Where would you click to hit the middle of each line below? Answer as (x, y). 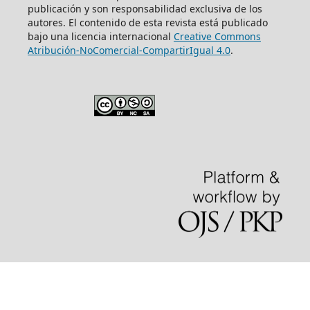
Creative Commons (217, 36)
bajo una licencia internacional (100, 36)
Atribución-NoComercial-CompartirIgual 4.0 (129, 50)
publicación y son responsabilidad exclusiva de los (145, 8)
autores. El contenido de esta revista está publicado (147, 22)
